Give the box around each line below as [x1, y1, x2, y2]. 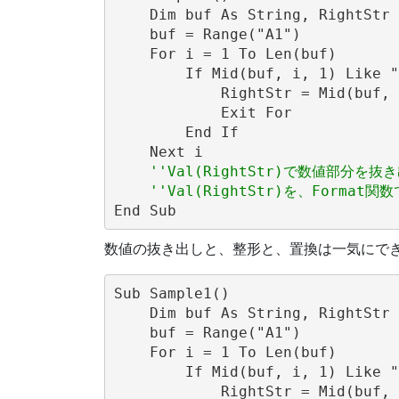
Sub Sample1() [113, 284, 230, 302]
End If [113, 123, 239, 141]
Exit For [113, 103, 292, 121]
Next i [113, 142, 203, 160]
